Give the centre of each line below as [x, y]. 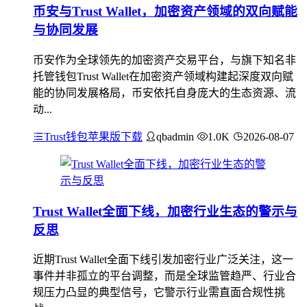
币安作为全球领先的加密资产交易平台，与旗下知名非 [164, 60]
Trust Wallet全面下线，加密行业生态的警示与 [165, 211]
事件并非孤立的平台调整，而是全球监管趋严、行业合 [164, 276]
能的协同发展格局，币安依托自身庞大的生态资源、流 [164, 93]
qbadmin [175, 136]
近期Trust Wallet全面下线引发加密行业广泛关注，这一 [163, 260]
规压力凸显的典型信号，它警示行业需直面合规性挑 [159, 293]
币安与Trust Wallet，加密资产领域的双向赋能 [165, 12]
